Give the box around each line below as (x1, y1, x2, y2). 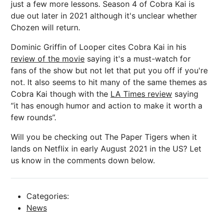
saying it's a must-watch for (85, 54, 191, 64)
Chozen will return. (11, 22, 80, 33)
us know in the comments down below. (11, 155, 155, 166)
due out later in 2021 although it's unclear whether (11, 11, 197, 21)
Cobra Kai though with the (11, 89, 110, 99)
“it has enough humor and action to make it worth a (11, 101, 202, 111)
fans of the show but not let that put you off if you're (11, 66, 208, 76)
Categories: (26, 191, 69, 201)
